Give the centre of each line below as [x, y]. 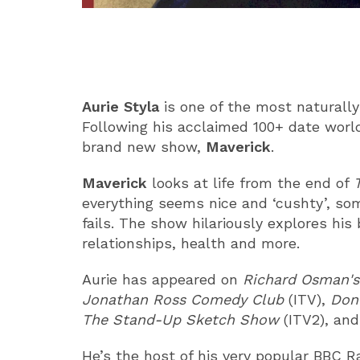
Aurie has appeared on [162, 280]
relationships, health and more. [191, 243]
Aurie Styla [121, 107]
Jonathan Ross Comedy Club [183, 300]
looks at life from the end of [250, 183]
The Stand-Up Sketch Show [183, 320]
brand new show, [144, 147]
